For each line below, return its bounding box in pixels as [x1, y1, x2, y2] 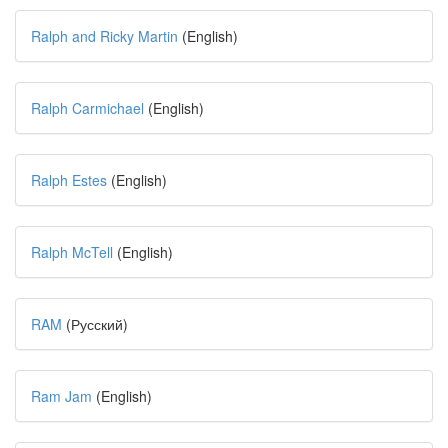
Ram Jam [31, 386, 92, 406]
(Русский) [62, 314, 128, 334]
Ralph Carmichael [31, 98, 144, 118]
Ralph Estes [31, 170, 107, 190]
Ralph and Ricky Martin [31, 26, 178, 46]
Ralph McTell [31, 242, 113, 262]
